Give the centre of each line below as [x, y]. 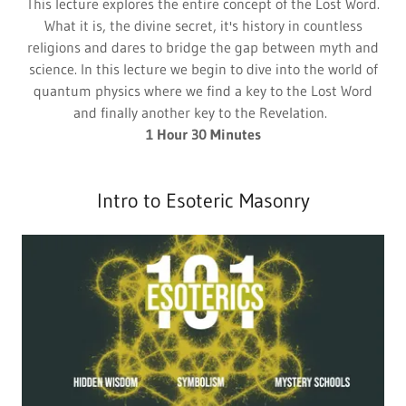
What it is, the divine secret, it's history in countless [203, 25]
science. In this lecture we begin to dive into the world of [203, 69]
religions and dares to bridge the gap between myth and [203, 47]
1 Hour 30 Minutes [203, 134]
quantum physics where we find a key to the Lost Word [203, 91]
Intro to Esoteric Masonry [203, 201]
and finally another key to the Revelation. [203, 112]
